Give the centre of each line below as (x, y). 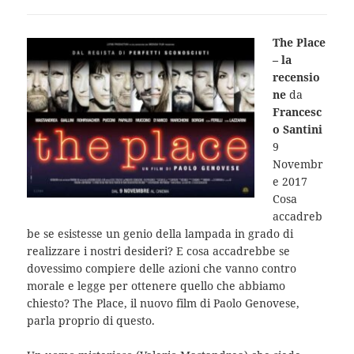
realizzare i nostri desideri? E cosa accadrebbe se (159, 250)
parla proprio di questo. (91, 320)
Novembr (298, 164)
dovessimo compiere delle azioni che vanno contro (162, 268)
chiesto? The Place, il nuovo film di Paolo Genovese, (164, 303)
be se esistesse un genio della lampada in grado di (160, 233)
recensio (296, 77)
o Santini (297, 129)
